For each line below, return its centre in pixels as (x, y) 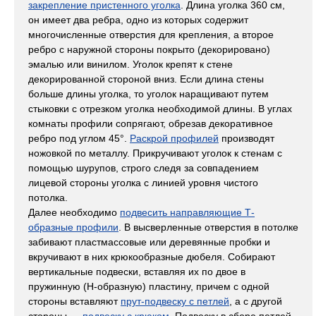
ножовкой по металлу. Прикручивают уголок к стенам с (155, 153)
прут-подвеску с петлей (175, 302)
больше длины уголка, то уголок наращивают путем (148, 94)
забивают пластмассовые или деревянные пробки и (149, 242)
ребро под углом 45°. (79, 139)
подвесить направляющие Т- (187, 213)
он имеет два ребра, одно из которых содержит (138, 20)
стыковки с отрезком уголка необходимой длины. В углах (160, 109)
